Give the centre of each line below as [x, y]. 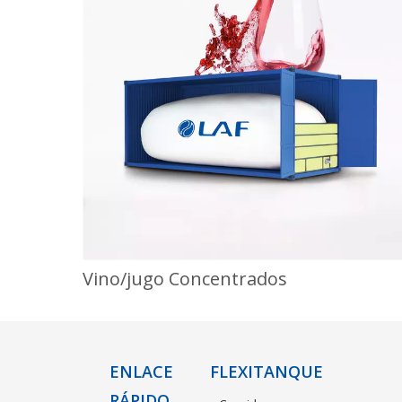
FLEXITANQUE [267, 372]
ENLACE [141, 372]
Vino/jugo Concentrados [185, 279]
